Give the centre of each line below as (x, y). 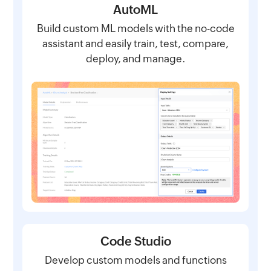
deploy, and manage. (135, 58)
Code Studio (135, 241)
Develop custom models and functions (135, 260)
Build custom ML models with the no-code (135, 28)
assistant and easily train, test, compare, (135, 43)
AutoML (135, 9)
